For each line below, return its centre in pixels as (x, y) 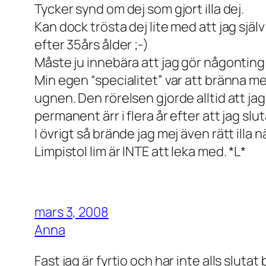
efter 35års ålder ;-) (91, 44)
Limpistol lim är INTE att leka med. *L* (140, 151)
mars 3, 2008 (72, 212)
